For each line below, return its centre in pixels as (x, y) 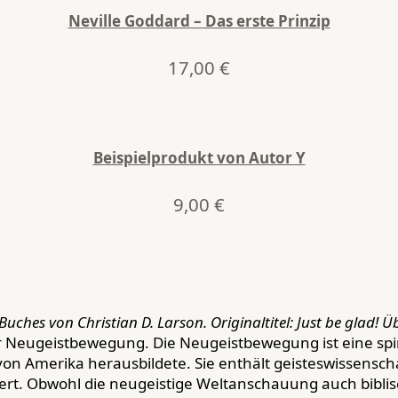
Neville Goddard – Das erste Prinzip (199, 20)
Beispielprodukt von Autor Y (199, 157)
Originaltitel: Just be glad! (296, 322)
